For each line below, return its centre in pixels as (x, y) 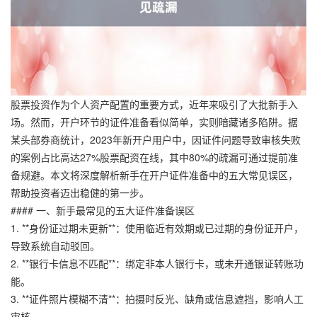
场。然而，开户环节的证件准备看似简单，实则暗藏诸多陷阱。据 (154, 121)
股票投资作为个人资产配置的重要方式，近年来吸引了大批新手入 (154, 104)
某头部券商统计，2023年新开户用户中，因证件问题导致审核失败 (156, 139)
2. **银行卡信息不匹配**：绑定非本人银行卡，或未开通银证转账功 (157, 263)
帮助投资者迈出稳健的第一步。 (80, 192)
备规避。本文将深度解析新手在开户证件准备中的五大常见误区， (154, 174)
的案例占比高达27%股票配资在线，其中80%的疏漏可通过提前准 (154, 157)
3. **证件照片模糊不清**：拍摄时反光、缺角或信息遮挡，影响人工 (157, 298)
